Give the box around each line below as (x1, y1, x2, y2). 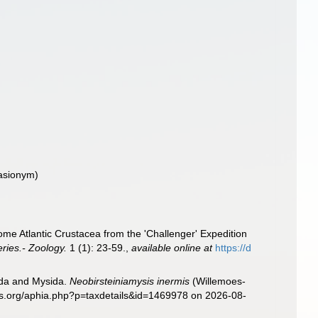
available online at (131, 242, 213, 253)
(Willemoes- (190, 275, 246, 287)
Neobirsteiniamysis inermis (70, 275, 190, 287)
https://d (215, 242, 252, 253)
